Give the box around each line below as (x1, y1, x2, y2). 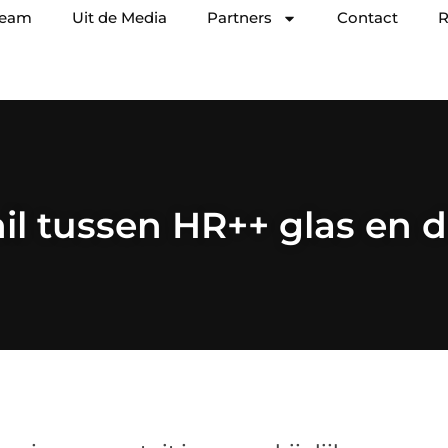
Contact (337, 8, 398, 27)
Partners (207, 8, 272, 27)
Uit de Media (72, 8, 167, 27)
